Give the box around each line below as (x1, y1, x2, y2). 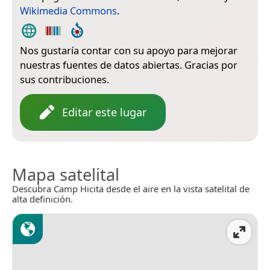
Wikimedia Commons (20, 3, 117, 17)
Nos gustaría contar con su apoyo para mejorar (20, 43, 237, 57)
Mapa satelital (12, 163, 119, 186)
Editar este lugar (62, 104, 146, 119)
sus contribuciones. (20, 72, 109, 86)
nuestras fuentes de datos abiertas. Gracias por (20, 57, 237, 72)
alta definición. (12, 192, 73, 205)
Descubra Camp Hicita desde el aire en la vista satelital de (12, 182, 250, 195)
